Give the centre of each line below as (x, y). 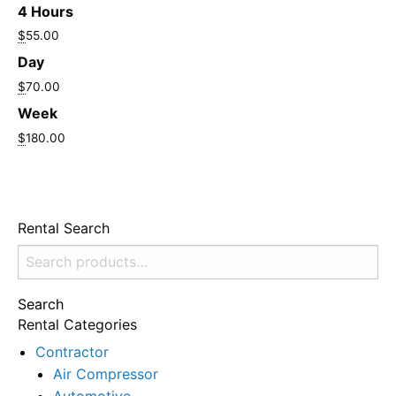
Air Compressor (106, 373)
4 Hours (46, 11)
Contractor (72, 351)
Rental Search (64, 228)
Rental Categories (77, 324)
